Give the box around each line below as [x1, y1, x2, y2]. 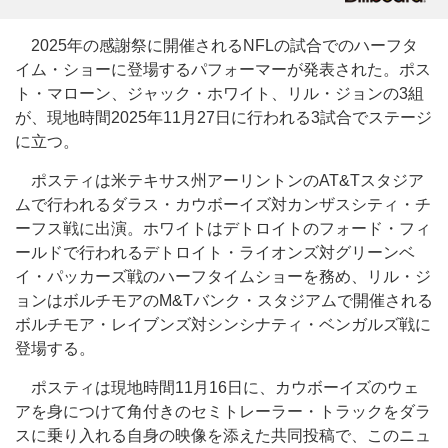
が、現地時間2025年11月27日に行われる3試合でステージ [15, 109, 432, 126]
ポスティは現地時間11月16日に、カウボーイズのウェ [15, 379, 419, 396]
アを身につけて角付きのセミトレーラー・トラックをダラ [15, 403, 431, 420]
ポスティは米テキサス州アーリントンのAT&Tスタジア [15, 172, 424, 189]
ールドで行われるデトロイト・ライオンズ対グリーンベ [15, 244, 415, 261]
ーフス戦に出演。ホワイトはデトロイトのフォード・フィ [15, 220, 431, 237]
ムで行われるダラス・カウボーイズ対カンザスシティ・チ [15, 196, 431, 213]
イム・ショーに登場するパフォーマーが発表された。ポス [15, 61, 431, 78]
